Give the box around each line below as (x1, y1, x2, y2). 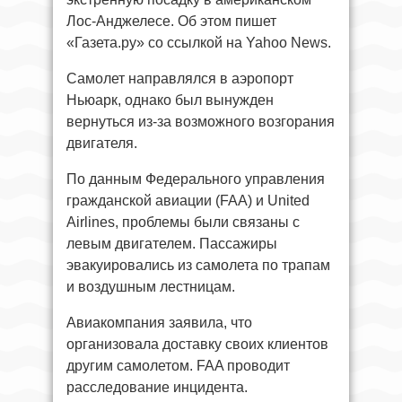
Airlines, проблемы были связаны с (66, 214, 300, 230)
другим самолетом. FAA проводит (66, 357, 290, 373)
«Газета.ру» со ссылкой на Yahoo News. (66, 34, 331, 50)
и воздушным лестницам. (66, 278, 235, 294)
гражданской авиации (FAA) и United (66, 192, 310, 208)
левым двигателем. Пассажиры (66, 235, 277, 251)
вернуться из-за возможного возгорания (66, 113, 335, 129)
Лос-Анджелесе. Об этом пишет (66, 13, 276, 29)
